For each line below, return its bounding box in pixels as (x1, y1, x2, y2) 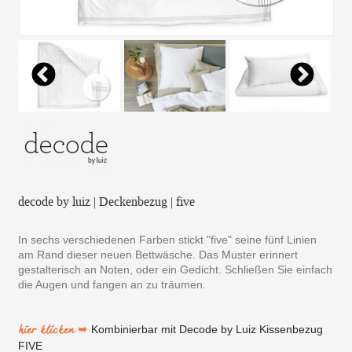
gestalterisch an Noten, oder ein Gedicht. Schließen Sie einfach (18, 262, 333, 276)
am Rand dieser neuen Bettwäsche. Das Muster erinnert (18, 247, 299, 261)
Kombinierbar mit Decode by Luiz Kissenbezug (91, 322, 324, 335)
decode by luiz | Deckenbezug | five (18, 192, 196, 210)
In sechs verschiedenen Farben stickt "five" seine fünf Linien (18, 233, 317, 246)
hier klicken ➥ (18, 321, 92, 340)
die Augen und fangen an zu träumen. (18, 277, 207, 291)
